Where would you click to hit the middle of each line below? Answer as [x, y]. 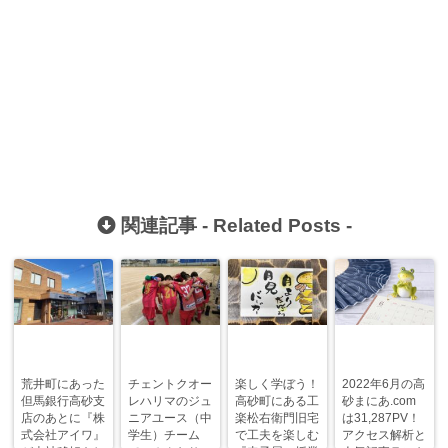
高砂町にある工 [277, 401]
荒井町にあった [63, 384]
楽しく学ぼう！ [277, 384]
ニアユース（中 [170, 418]
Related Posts [276, 226]
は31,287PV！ [381, 418]
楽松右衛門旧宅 [277, 418]
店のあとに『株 [63, 418]
